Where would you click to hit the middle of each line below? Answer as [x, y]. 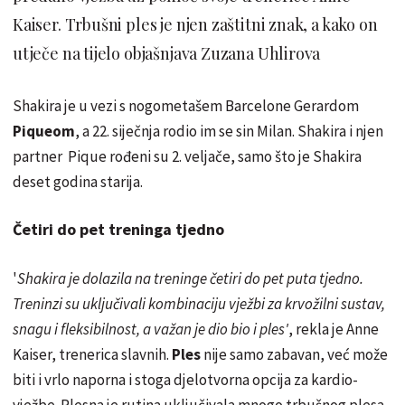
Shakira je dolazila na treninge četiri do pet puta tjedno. [190, 279]
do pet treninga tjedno [139, 230]
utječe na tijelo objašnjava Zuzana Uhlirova [167, 54]
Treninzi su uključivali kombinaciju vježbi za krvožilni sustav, [199, 304]
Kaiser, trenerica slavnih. [92, 355]
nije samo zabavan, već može [296, 355]
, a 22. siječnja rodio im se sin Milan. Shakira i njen [229, 132]
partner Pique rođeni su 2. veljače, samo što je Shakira [187, 157]
